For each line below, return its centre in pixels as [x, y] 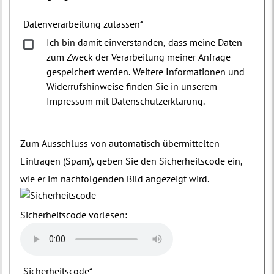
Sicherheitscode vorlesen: [73, 214]
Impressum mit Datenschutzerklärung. [126, 101]
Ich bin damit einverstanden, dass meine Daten [144, 42]
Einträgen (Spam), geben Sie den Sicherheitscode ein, [131, 161]
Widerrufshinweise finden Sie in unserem [131, 86]
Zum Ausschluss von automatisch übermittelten [120, 143]
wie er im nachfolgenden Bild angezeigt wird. [114, 178]
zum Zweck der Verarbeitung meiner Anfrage [138, 57]
